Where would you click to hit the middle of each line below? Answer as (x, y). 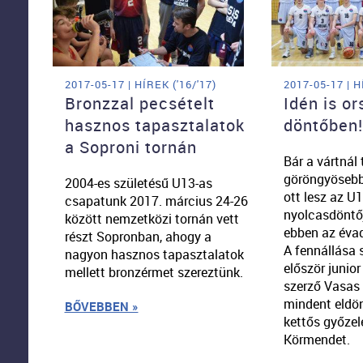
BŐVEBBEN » (101, 307)
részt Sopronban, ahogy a (138, 237)
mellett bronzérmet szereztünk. (154, 273)
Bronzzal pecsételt (139, 104)
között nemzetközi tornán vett (152, 219)
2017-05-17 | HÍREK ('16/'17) (140, 85)
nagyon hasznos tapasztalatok (154, 255)
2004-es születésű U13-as (138, 184)
